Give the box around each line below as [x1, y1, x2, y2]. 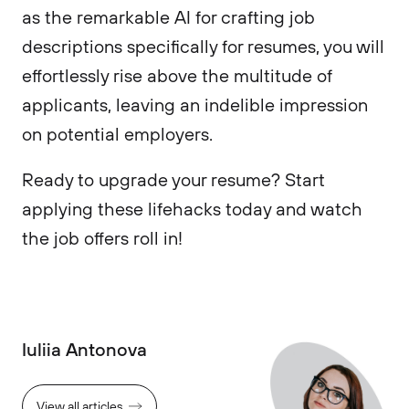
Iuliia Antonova [22, 337, 147, 361]
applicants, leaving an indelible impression [22, 93, 368, 116]
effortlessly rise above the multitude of [22, 64, 332, 87]
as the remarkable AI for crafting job [22, 5, 315, 28]
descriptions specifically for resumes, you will [22, 35, 384, 58]
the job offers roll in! [22, 226, 183, 249]
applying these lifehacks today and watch [22, 197, 362, 220]
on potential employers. [22, 122, 213, 145]
